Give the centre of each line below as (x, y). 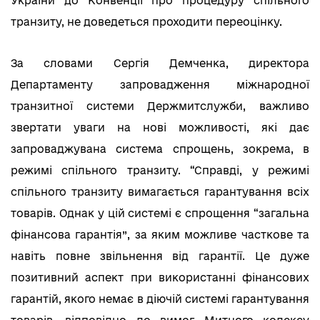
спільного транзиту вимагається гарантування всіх (160, 191)
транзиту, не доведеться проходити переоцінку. (146, 21)
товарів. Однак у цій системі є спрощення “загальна (160, 213)
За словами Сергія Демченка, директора (160, 63)
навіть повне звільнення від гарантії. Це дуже (160, 256)
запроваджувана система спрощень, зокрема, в (160, 149)
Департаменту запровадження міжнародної (160, 84)
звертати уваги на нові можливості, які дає (160, 127)
